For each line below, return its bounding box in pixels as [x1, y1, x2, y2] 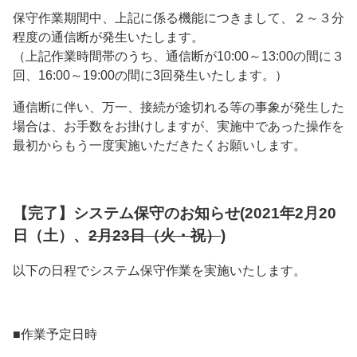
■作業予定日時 [13, 328, 97, 342]
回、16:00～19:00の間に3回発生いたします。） [13, 69, 288, 82]
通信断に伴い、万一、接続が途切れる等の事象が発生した [13, 100, 344, 114]
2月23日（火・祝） [88, 226, 221, 244]
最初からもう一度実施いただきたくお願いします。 [13, 139, 306, 152]
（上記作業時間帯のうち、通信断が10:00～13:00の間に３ [13, 49, 344, 63]
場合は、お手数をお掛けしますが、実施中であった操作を [13, 120, 344, 133]
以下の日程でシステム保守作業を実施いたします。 [13, 264, 306, 278]
